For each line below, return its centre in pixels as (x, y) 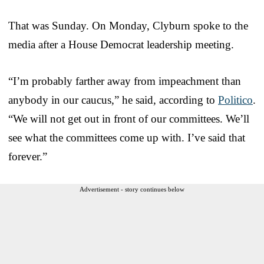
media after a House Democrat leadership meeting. (121, 44)
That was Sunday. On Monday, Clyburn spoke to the (128, 25)
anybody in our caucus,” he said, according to (113, 100)
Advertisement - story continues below (132, 189)
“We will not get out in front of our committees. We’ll (129, 118)
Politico (235, 100)
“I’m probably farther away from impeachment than (125, 81)
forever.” (28, 156)
